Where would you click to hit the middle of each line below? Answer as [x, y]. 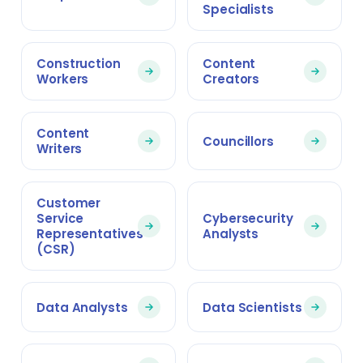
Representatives [90, 234]
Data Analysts [82, 307]
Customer [69, 203]
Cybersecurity [248, 218]
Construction [79, 64]
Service [60, 218]
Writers [60, 149]
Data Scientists [252, 307]
